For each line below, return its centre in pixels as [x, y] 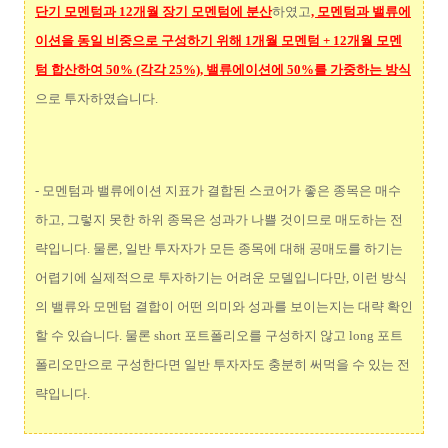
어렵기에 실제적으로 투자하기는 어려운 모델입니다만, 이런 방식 [221, 277]
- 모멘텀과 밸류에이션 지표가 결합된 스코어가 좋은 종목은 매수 [218, 190]
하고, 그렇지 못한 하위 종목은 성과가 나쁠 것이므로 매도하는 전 [219, 219]
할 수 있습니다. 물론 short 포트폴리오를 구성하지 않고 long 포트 [219, 335]
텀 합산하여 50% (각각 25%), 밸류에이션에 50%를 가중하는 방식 [223, 69]
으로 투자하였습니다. [96, 98]
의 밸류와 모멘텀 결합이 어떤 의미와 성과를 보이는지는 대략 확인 [224, 306]
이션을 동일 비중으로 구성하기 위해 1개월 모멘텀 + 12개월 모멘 [218, 40]
